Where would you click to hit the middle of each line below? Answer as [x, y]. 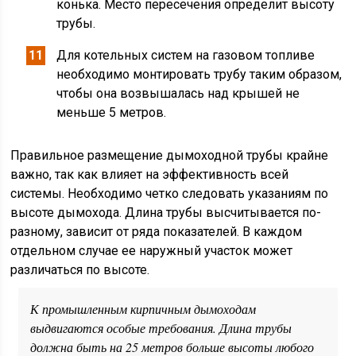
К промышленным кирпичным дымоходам [143, 309]
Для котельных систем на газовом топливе [186, 55]
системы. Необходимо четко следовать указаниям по [170, 193]
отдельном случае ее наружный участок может [152, 251]
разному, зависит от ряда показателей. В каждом [157, 232]
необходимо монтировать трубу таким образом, [199, 74]
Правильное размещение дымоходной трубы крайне [170, 155]
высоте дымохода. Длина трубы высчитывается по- [166, 213]
